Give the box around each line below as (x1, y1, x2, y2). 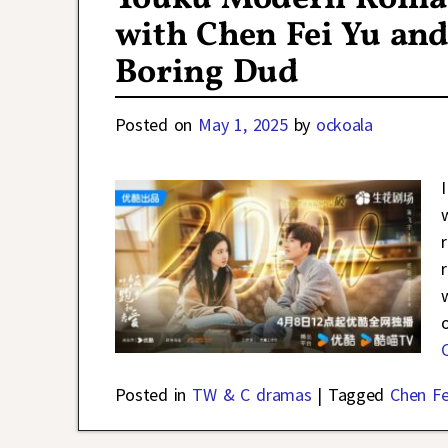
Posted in (114, 383, 187, 407)
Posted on (114, 113, 199, 137)
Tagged (328, 383, 385, 407)
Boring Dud (114, 50, 299, 98)
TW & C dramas (192, 383, 312, 407)
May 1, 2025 (198, 113, 288, 137)
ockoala (316, 113, 373, 137)
